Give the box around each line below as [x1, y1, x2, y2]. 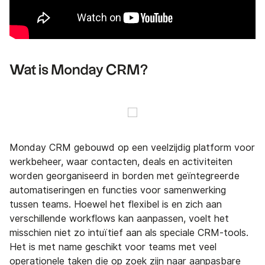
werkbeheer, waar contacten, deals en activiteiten [9, 156, 232, 167]
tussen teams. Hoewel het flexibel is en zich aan [9, 198, 222, 210]
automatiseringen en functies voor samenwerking [9, 184, 226, 196]
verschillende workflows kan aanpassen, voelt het [9, 212, 229, 224]
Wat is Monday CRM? [9, 63, 148, 77]
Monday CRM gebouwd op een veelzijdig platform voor [9, 141, 255, 153]
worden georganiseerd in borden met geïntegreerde [9, 170, 240, 182]
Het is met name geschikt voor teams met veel [9, 241, 216, 253]
